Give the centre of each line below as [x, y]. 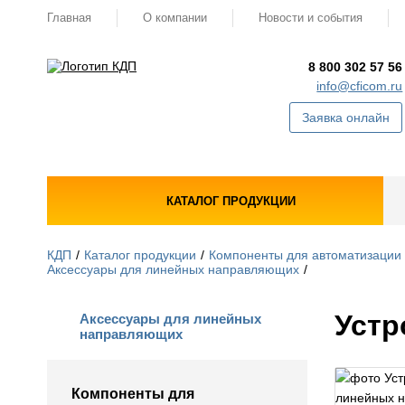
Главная [69, 18]
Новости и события [311, 18]
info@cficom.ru [360, 86]
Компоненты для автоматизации [305, 255]
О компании [175, 18]
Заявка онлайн [346, 118]
